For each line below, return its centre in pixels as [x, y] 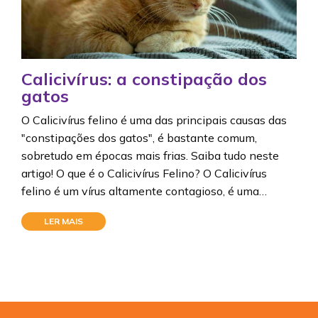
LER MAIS [64, 221]
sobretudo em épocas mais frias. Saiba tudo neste [150, 155]
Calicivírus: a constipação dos [144, 79]
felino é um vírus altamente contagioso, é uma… [144, 191]
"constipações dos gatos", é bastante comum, [139, 138]
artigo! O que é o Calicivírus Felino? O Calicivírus [144, 173]
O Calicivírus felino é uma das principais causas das [154, 120]
